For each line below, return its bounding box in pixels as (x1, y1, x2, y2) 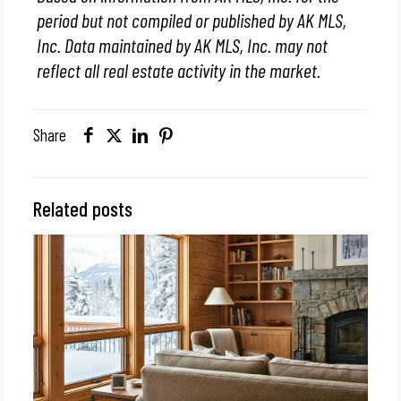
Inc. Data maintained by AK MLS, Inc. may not (37, 33, 328, 56)
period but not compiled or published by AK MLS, (37, 8, 347, 31)
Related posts (33, 196, 133, 221)
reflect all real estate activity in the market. (37, 58, 321, 81)
